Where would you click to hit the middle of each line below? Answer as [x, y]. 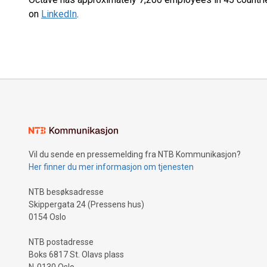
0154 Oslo [47, 217]
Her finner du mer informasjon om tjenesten [111, 167]
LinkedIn [59, 14]
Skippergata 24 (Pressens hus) [86, 204]
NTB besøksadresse [66, 192]
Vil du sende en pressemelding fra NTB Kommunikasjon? [135, 154]
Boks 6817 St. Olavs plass [76, 254]
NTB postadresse [61, 242]
